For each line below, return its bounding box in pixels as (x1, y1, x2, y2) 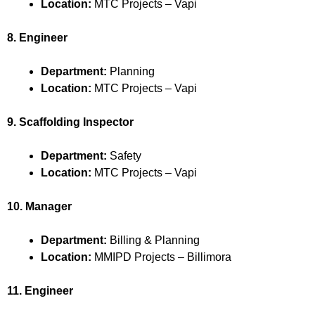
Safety (107, 149, 141, 162)
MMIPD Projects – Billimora (91, 250, 231, 263)
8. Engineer (7, 31, 67, 44)
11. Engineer (7, 284, 73, 297)
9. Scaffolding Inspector (7, 115, 134, 128)
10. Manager (7, 200, 72, 212)
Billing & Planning (107, 233, 200, 246)
